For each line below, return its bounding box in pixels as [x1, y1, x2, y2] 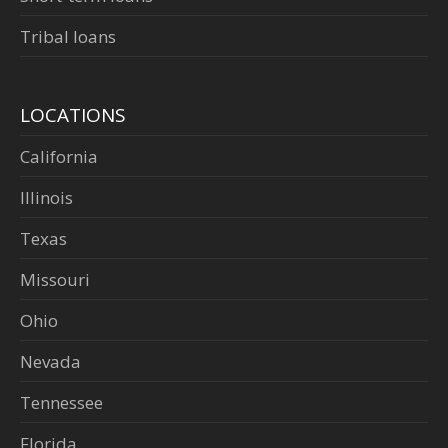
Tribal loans [20, 25, 116, 49]
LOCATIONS [20, 102, 126, 129]
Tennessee [20, 391, 103, 415]
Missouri [20, 268, 90, 292]
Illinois [20, 186, 73, 210]
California [20, 145, 98, 169]
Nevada [20, 350, 81, 374]
